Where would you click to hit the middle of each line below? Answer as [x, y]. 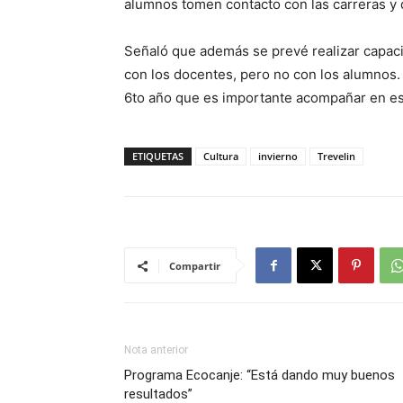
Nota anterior [156, 350]
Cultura [221, 156]
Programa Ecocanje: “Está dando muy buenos [260, 375]
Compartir [195, 266]
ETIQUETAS [158, 156]
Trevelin [336, 156]
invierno [278, 156]
